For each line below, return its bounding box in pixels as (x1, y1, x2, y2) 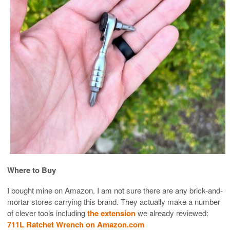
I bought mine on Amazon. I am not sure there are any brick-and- (7, 185, 223, 196)
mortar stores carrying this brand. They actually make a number (7, 196, 220, 207)
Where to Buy (7, 164, 56, 176)
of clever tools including (7, 207, 87, 219)
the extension (87, 207, 136, 219)
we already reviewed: (136, 207, 208, 219)
